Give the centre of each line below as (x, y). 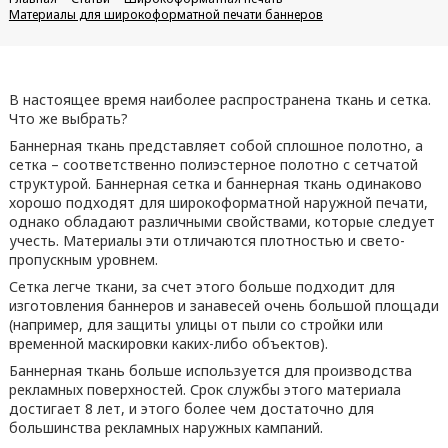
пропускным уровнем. (83, 259)
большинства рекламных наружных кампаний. (165, 427)
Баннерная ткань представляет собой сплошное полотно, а (215, 145)
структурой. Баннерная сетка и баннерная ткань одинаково (215, 183)
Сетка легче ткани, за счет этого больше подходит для (201, 286)
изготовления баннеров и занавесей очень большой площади (223, 305)
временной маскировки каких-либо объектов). (168, 343)
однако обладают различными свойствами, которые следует (221, 221)
